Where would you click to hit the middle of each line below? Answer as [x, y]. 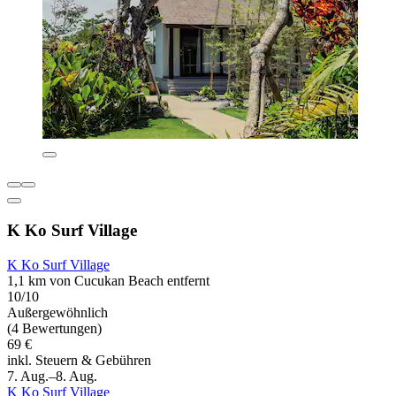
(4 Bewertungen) [54, 328]
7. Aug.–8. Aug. [52, 376]
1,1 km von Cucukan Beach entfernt [108, 280]
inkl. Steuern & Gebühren [79, 360]
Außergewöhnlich [57, 312]
